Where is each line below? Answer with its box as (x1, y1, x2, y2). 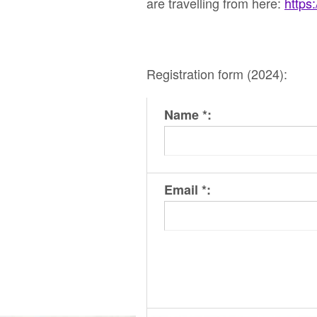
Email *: (164, 180, 211, 200)
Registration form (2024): (146, 64, 287, 83)
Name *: (164, 105, 212, 125)
